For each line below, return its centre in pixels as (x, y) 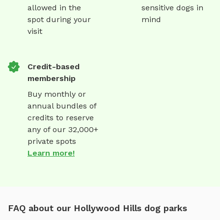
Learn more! (51, 153)
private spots (52, 141)
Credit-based (54, 66)
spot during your (59, 19)
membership (52, 78)
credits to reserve (61, 117)
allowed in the (54, 7)
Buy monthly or (57, 94)
